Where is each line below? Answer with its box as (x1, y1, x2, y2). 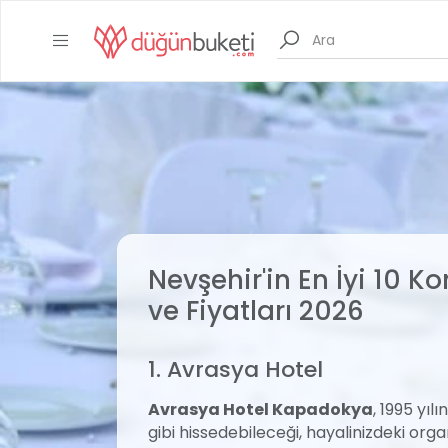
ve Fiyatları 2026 (148, 293, 364, 329)
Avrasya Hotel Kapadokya (148, 398, 373, 421)
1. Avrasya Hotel (148, 354, 323, 385)
